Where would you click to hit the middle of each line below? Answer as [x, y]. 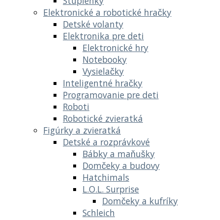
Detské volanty [93, 24]
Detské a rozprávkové [106, 142]
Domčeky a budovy [121, 165]
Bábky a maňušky [119, 153]
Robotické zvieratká [103, 118]
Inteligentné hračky [103, 83]
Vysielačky [103, 71]
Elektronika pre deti [103, 36]
